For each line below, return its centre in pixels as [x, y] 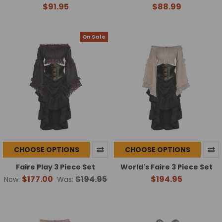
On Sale [94, 37]
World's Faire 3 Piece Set [166, 167]
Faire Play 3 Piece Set [55, 167]
